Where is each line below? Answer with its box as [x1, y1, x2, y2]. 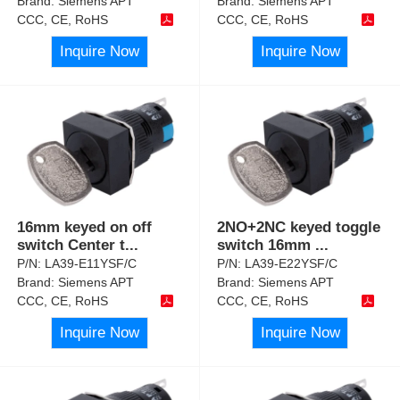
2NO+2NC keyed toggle [217, 219, 381, 237]
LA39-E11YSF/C [45, 256, 137, 271]
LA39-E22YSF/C [245, 256, 338, 271]
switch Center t [17, 237, 126, 254]
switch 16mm [217, 237, 316, 254]
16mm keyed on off [17, 219, 153, 237]
